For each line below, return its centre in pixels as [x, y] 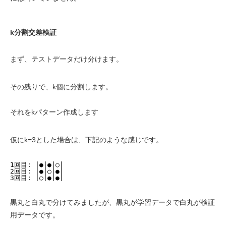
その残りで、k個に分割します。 [61, 87]
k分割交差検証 [33, 32]
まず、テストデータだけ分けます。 [67, 59]
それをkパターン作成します [54, 112]
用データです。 [35, 215]
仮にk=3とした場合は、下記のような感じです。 [87, 140]
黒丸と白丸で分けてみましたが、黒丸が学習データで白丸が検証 [112, 202]
